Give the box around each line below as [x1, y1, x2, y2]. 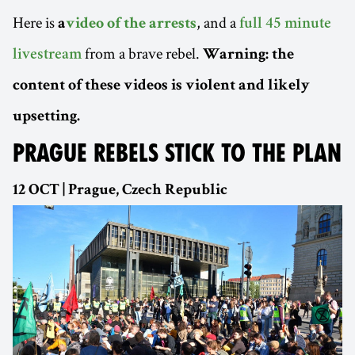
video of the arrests [66, 17, 197, 33]
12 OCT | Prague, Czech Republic [13, 183, 227, 200]
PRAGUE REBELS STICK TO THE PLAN [13, 139, 342, 168]
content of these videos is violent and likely [13, 78, 310, 95]
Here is [13, 12, 58, 33]
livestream [13, 48, 82, 64]
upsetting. [13, 109, 80, 126]
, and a [197, 12, 239, 33]
